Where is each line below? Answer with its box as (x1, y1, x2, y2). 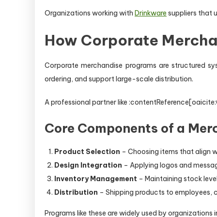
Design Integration (54, 161, 122, 170)
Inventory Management (54, 174, 137, 183)
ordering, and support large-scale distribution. (45, 75, 193, 83)
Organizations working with (45, 9, 135, 17)
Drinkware (135, 9, 167, 17)
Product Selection (54, 147, 120, 156)
